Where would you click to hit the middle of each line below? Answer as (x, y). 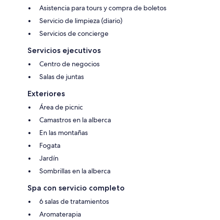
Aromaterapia (60, 214)
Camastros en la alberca (75, 120)
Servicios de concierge (74, 33)
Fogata (50, 145)
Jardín (49, 158)
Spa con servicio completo (76, 188)
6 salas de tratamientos (74, 201)
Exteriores (46, 93)
